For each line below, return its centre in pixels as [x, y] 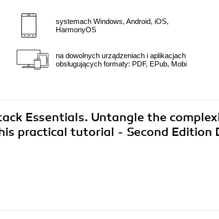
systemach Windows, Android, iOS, [112, 22]
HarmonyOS [76, 30]
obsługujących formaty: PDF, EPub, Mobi [121, 64]
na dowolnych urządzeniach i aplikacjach [121, 56]
